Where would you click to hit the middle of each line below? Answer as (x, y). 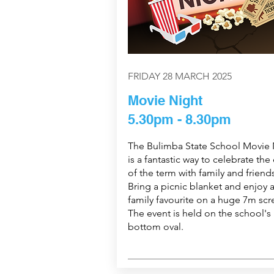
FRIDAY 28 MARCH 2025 (180, 76)
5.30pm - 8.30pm (179, 120)
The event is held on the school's (199, 213)
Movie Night (165, 101)
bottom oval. (155, 227)
